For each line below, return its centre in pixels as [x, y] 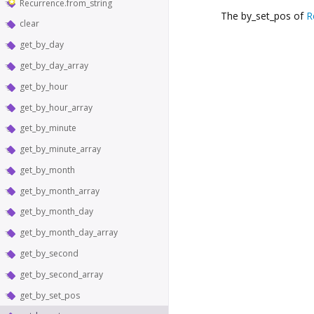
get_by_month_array [60, 191]
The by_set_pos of [264, 15]
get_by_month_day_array [69, 233]
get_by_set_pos [50, 295]
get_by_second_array [61, 274]
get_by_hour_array [56, 107]
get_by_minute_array [60, 149]
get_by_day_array [54, 65]
